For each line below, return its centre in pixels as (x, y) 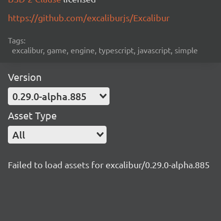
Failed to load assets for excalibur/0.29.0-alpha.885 (109, 165)
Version (25, 77)
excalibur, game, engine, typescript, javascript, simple (105, 50)
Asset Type (32, 115)
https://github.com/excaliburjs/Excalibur (89, 18)
